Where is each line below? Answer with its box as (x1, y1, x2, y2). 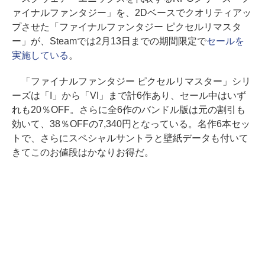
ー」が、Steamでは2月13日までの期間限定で (12, 36, 206, 47)
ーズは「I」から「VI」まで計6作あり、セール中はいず (12, 91, 246, 101)
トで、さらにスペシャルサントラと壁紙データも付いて (12, 133, 248, 144)
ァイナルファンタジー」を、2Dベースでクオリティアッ (12, 8, 251, 18)
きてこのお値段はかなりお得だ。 (12, 147, 154, 158)
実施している (12, 50, 69, 61)
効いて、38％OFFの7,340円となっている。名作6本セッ (12, 119, 250, 130)
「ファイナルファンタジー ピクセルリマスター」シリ (12, 76, 251, 87)
